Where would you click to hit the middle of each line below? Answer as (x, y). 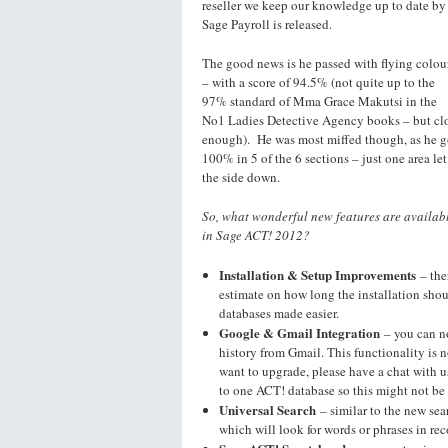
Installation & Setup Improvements (317, 274)
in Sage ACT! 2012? (256, 235)
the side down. (241, 177)
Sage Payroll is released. (267, 24)
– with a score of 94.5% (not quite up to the (318, 82)
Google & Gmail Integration (299, 332)
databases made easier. (279, 313)
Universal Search (267, 409)
